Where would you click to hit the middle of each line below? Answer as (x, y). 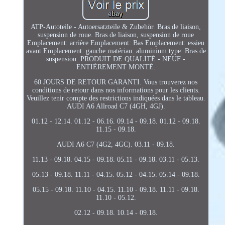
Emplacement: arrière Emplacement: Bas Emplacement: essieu (116, 43)
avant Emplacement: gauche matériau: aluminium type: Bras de (116, 51)
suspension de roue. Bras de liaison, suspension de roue (116, 35)
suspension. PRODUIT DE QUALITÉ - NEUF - (116, 59)
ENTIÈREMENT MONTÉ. (116, 67)
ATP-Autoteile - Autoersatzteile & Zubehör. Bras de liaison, (116, 27)
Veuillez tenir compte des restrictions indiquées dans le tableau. (116, 98)
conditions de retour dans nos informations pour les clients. (116, 90)
